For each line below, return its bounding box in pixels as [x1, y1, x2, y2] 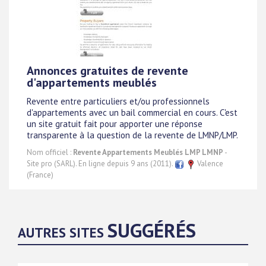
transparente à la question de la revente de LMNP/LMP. [27, 129, 238, 141]
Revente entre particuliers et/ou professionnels [27, 96, 210, 107]
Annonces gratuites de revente [27, 63, 188, 78]
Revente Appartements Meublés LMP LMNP [73, 147, 223, 157]
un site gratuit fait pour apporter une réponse [27, 118, 202, 130]
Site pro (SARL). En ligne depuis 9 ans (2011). [27, 159, 175, 169]
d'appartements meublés [27, 75, 157, 90]
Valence [195, 159, 223, 169]
